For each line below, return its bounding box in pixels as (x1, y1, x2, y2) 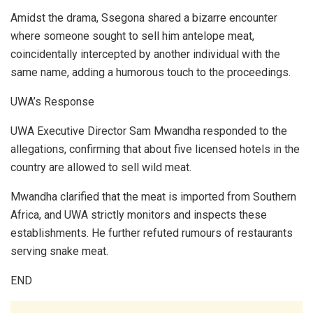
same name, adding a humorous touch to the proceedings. (10, 66, 291, 80)
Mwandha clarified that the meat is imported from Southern (10, 190, 296, 204)
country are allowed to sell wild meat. (10, 161, 191, 175)
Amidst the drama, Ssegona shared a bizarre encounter (10, 11, 277, 25)
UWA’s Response (10, 95, 94, 109)
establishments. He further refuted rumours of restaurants (10, 226, 293, 240)
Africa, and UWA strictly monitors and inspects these (10, 208, 267, 222)
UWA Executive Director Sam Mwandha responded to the (10, 124, 287, 138)
